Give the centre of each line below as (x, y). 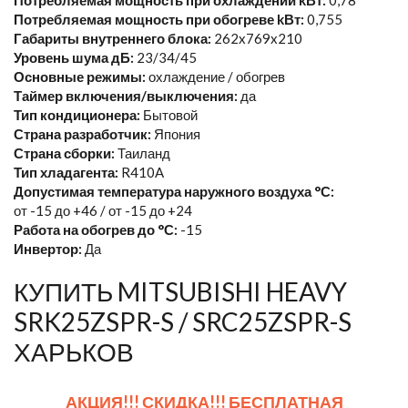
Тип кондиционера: (78, 114)
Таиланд (144, 153)
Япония (177, 133)
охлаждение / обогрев (217, 76)
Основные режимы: (81, 76)
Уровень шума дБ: (75, 57)
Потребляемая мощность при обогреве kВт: (160, 19)
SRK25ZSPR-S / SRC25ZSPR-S (183, 321)
